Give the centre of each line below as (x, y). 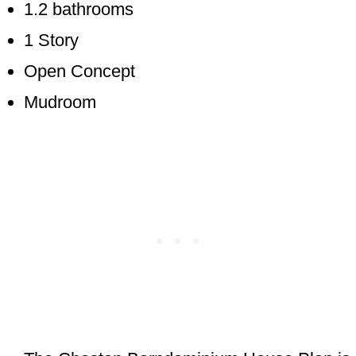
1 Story (51, 40)
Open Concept (82, 71)
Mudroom (60, 102)
